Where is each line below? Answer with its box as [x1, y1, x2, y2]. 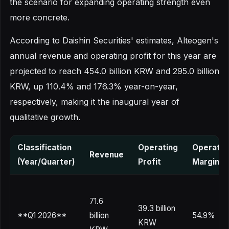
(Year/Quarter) [17, 156, 75, 167]
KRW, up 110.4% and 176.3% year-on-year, [10, 81, 178, 91]
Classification [17, 142, 72, 152]
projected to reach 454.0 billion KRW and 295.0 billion [10, 65, 219, 76]
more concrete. [10, 12, 70, 22]
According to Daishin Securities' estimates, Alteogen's [10, 35, 218, 45]
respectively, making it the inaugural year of [10, 96, 179, 107]
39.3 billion [138, 203, 175, 213]
